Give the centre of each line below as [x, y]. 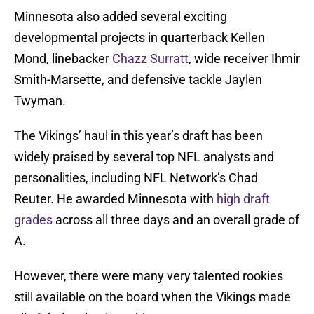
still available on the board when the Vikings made [152, 297]
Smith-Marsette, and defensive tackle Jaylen [138, 80]
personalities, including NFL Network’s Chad [136, 178]
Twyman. [40, 101]
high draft [243, 199]
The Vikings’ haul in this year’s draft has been [138, 136]
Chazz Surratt [150, 59]
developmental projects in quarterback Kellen [139, 38]
